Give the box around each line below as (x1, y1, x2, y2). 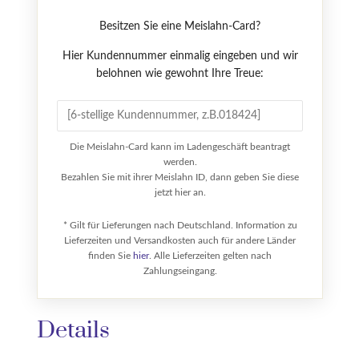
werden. (163, 157, 197, 167)
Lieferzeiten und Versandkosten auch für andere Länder (64, 236, 296, 246)
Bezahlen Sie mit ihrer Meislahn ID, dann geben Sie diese (61, 172, 299, 183)
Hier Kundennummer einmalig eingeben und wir (62, 50, 298, 63)
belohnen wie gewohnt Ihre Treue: (96, 68, 264, 80)
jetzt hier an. (154, 188, 206, 198)
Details (37, 315, 110, 345)
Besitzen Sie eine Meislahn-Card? (99, 21, 260, 33)
